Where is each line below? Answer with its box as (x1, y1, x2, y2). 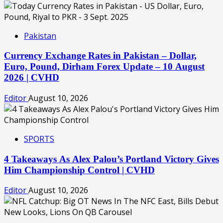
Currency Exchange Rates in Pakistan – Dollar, (4, 50, 197, 61)
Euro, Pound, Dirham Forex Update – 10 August (4, 61, 205, 72)
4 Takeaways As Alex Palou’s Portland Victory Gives (4, 153, 219, 164)
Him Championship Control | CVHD (4, 164, 155, 175)
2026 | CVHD (4, 72, 59, 83)
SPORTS (24, 133, 54, 145)
